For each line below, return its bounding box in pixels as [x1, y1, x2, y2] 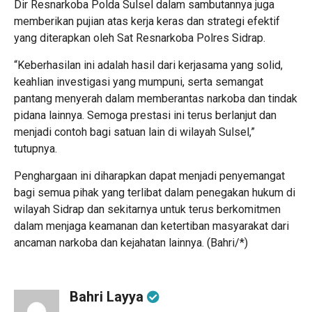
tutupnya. [14, 142, 57, 156]
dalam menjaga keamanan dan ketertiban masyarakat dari [14, 219, 289, 233]
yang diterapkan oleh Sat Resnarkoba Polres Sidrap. [14, 31, 265, 45]
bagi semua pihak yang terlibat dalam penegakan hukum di [14, 186, 295, 200]
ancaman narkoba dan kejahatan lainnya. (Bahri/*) [14, 236, 248, 250]
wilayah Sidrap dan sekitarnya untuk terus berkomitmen [14, 203, 281, 217]
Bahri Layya [70, 288, 147, 306]
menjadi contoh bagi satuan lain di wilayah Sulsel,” [14, 125, 255, 139]
